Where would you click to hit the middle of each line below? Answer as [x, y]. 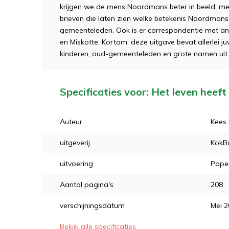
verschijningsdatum [92, 205]
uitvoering [76, 164]
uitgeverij [75, 143]
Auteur [71, 122]
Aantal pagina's [87, 185]
